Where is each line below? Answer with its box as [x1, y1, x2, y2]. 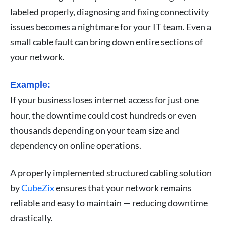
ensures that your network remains [54, 182, 192, 193]
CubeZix [21, 182, 54, 193]
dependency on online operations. [10, 139, 141, 151]
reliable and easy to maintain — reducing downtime [10, 197, 208, 208]
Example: [10, 79, 50, 90]
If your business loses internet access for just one [10, 94, 199, 105]
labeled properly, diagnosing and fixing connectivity [10, 6, 209, 17]
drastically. [10, 212, 53, 223]
